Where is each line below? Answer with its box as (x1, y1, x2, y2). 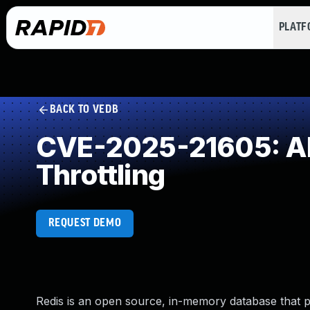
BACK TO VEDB (49, 104, 119, 116)
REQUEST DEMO (48, 217, 122, 229)
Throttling (36, 158, 165, 192)
